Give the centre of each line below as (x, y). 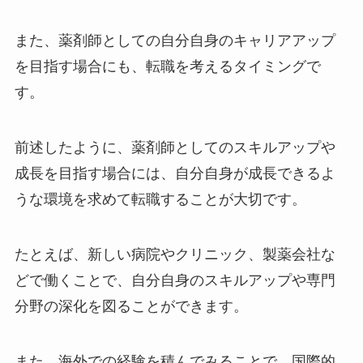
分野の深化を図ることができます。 (131, 306)
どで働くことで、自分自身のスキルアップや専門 (175, 280)
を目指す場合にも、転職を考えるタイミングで (167, 67)
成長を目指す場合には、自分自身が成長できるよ (175, 174)
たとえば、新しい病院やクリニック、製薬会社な (175, 254)
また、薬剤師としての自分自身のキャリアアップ (175, 41)
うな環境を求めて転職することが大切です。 (160, 200)
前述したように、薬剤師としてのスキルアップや (175, 148)
